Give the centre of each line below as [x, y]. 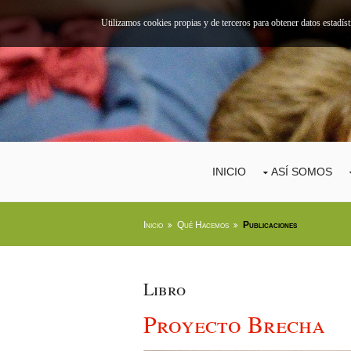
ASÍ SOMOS [302, 172]
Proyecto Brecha [234, 324]
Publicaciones [270, 225]
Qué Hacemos [203, 225]
